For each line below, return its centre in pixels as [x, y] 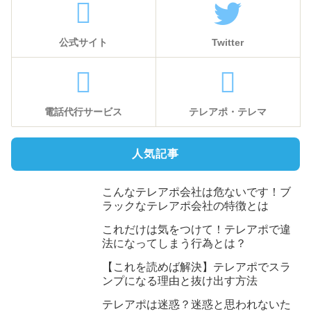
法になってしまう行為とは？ [175, 243]
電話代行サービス [83, 111]
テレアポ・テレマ [228, 111]
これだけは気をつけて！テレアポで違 [197, 229]
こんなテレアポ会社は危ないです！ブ [197, 192]
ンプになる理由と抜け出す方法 [180, 280]
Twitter [228, 42]
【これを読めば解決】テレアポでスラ [197, 267]
